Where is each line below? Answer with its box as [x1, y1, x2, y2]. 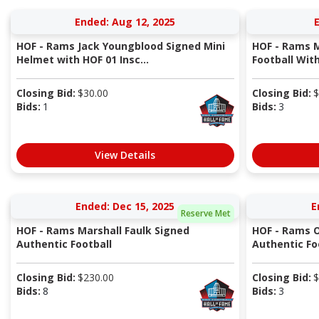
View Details [95, 148, 155, 162]
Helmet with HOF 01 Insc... [16, 53, 149, 67]
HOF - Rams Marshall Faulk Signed [16, 224, 189, 238]
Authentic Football [16, 237, 112, 251]
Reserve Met [181, 206, 231, 219]
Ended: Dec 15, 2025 [75, 199, 174, 214]
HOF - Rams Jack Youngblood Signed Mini [16, 39, 225, 53]
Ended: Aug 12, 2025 [75, 15, 175, 29]
